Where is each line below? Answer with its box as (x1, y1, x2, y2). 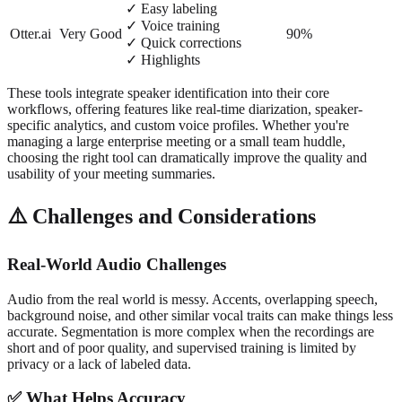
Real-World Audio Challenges (7, 255, 226, 274)
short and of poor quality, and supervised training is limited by (7, 339, 356, 355)
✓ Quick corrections (126, 35, 241, 51)
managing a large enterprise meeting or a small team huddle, (7, 134, 345, 150)
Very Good (59, 26, 122, 42)
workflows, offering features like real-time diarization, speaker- (7, 101, 363, 118)
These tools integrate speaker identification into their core (7, 85, 329, 101)
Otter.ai (10, 26, 51, 42)
